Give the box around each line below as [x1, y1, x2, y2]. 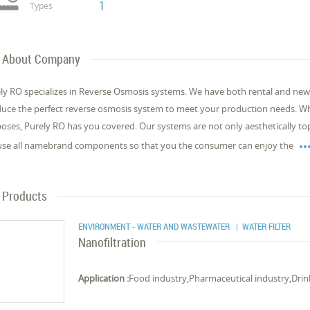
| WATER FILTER [232, 220, 291, 232]
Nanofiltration [78, 234, 147, 250]
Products [2, 188, 48, 204]
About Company [2, 51, 81, 67]
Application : [78, 272, 129, 284]
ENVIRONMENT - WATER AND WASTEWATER [78, 220, 232, 232]
